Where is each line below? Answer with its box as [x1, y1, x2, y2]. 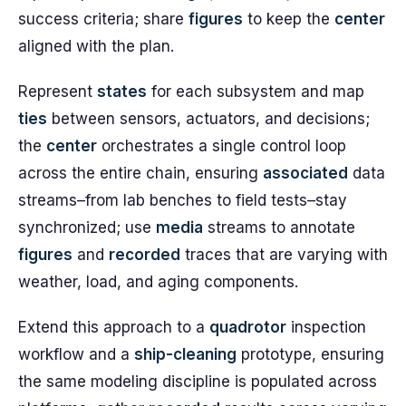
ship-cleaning [134, 345, 237, 363]
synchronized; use [18, 218, 156, 237]
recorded [109, 246, 180, 264]
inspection [286, 318, 366, 336]
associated [263, 164, 348, 182]
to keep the [243, 10, 334, 28]
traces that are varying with [180, 246, 388, 264]
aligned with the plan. [18, 37, 174, 55]
